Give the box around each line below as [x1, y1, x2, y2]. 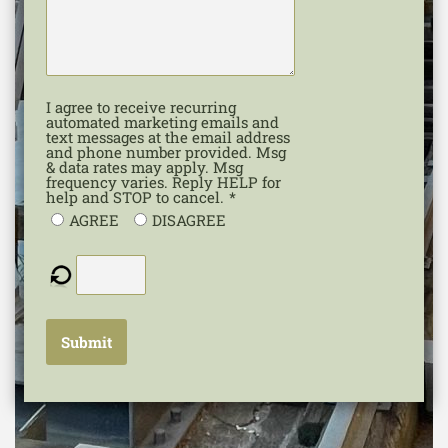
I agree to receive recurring [46, 96, 236, 117]
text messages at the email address [46, 126, 290, 147]
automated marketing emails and [46, 111, 279, 132]
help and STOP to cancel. [46, 186, 224, 207]
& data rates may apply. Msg [46, 156, 243, 177]
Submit [61, 331, 112, 352]
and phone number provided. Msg [46, 141, 286, 162]
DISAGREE [152, 209, 226, 230]
